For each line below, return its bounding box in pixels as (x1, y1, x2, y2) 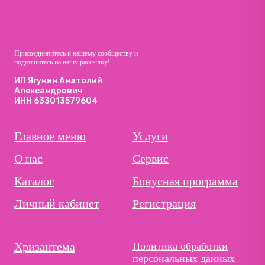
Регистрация (132, 196, 196, 210)
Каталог (14, 174, 54, 188)
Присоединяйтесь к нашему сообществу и (14, 49, 138, 57)
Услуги (132, 129, 168, 143)
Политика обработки (132, 240, 228, 252)
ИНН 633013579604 (14, 95, 98, 106)
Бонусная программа (132, 174, 238, 188)
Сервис (132, 151, 169, 165)
